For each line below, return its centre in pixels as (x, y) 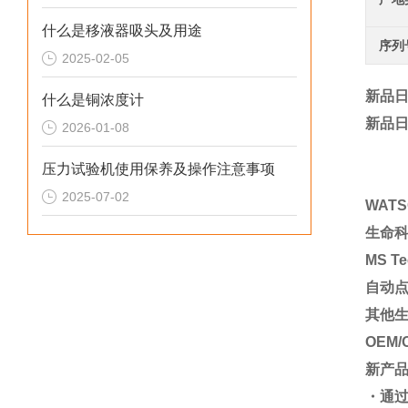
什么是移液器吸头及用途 (122, 31)
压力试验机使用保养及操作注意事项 (158, 169)
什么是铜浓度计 (93, 100)
